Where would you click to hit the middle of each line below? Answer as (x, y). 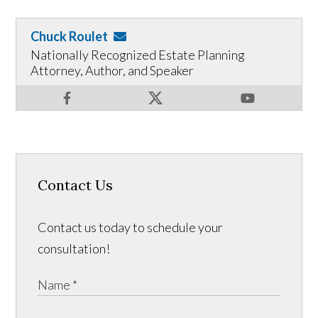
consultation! (74, 249)
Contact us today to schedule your (131, 227)
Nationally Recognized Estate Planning (138, 55)
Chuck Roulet (70, 37)
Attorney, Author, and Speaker (113, 71)
